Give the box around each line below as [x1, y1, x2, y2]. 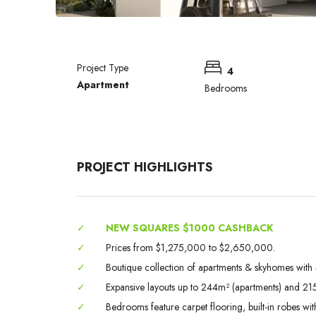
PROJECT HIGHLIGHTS [77, 158, 213, 176]
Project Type [77, 61, 128, 75]
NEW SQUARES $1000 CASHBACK [106, 221, 273, 235]
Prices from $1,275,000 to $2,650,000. [103, 241, 275, 255]
